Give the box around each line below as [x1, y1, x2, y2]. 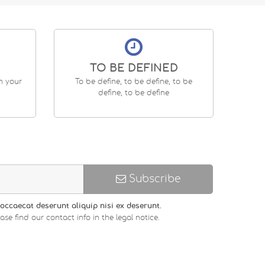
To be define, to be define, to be [75, 77, 192, 85]
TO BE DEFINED [89, 63, 178, 74]
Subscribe [125, 173, 180, 184]
